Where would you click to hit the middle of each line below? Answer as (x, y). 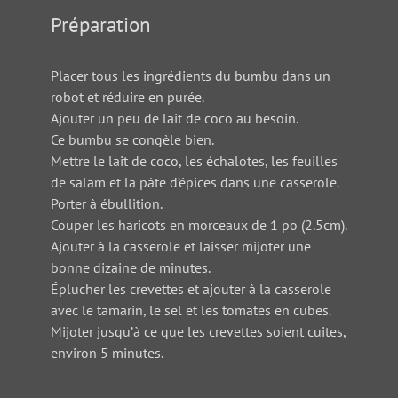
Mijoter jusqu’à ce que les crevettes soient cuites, (198, 331)
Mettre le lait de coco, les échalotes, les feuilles (194, 160)
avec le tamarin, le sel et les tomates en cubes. (191, 310)
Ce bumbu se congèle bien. (132, 139)
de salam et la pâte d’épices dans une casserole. (195, 182)
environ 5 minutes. (107, 352)
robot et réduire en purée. (127, 96)
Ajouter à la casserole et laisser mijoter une (180, 246)
